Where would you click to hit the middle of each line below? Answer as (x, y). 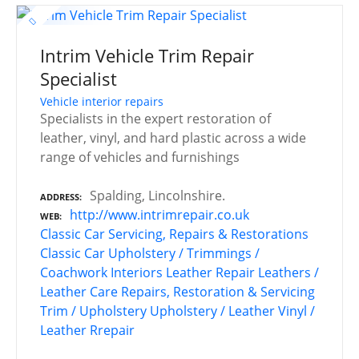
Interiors (137, 272)
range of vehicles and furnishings (140, 157)
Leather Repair (210, 272)
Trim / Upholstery (93, 311)
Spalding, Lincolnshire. (157, 195)
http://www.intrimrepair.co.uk (159, 214)
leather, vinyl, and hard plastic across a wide (173, 137)
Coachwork (74, 272)
